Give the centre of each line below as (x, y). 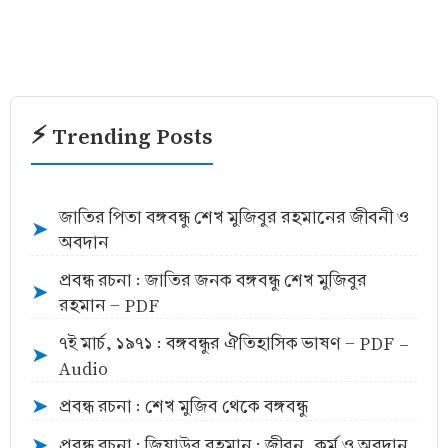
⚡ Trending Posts (122, 135)
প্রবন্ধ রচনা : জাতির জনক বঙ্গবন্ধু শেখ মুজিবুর (213, 280)
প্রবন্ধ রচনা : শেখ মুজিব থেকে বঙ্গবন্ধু (183, 407)
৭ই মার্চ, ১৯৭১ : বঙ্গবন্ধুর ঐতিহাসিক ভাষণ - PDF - (234, 343)
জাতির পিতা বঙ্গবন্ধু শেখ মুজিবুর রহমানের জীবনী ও (234, 217)
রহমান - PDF (109, 305)
